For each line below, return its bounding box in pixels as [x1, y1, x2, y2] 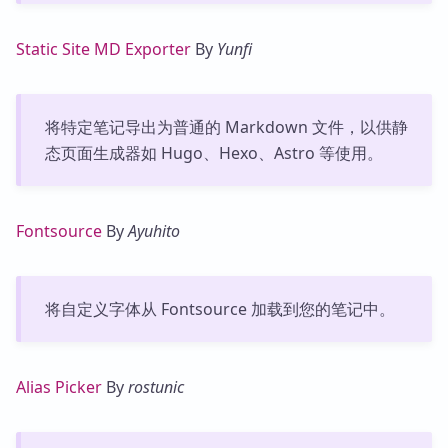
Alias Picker [16, 375, 102, 398]
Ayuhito [128, 219, 180, 242]
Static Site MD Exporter [16, 37, 191, 60]
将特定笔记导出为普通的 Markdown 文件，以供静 [44, 115, 408, 138]
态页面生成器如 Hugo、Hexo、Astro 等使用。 [44, 141, 383, 164]
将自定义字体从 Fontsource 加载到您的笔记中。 [44, 297, 395, 320]
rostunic [128, 375, 184, 398]
